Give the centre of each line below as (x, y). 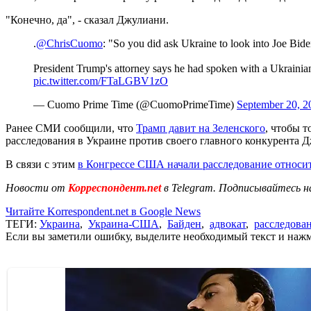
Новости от (35, 187)
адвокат (228, 224)
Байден (184, 224)
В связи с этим (42, 164)
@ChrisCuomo (69, 43)
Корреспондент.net (115, 187)
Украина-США (124, 224)
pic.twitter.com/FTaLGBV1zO (101, 81)
